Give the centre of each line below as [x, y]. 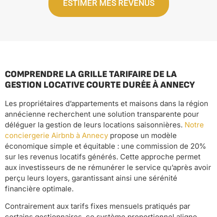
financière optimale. [39, 188]
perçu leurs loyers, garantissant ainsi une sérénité [91, 178]
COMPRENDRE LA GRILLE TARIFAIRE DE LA [91, 74]
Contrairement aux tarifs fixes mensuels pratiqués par [98, 206]
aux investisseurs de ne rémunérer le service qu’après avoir [108, 167]
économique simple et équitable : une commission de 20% [106, 146]
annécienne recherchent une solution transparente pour [102, 114]
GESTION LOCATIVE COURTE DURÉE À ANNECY [100, 85]
